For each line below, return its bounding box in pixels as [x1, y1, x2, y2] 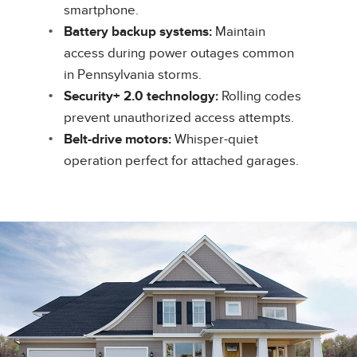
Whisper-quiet [171, 131, 258, 148]
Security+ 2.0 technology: [64, 88, 218, 105]
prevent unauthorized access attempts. [64, 110, 294, 127]
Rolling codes [218, 88, 301, 105]
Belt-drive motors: [64, 131, 171, 148]
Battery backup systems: [64, 24, 212, 41]
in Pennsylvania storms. [64, 67, 202, 84]
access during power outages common [64, 45, 294, 62]
